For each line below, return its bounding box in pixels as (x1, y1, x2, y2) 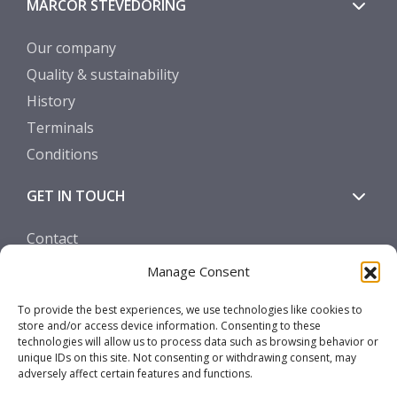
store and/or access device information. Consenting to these (18, 318, 321, 333)
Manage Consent (147, 262, 250, 280)
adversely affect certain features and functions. (18, 366, 253, 381)
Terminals (27, 117, 94, 137)
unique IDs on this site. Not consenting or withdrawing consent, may (18, 350, 356, 365)
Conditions (27, 144, 98, 164)
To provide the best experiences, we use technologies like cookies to (18, 302, 362, 317)
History (27, 90, 75, 111)
